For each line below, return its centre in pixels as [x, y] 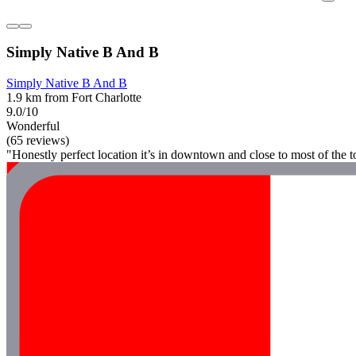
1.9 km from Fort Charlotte [74, 98]
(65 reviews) [38, 141]
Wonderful [33, 126]
